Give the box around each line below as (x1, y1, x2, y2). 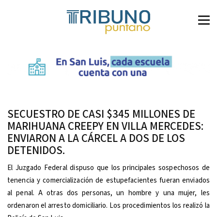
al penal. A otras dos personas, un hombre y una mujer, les (7, 188, 210, 198)
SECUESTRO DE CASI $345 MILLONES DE (7, 107, 195, 122)
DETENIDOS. (7, 143, 65, 158)
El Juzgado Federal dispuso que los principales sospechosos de (7, 163, 210, 172)
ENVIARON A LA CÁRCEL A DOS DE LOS (7, 131, 185, 146)
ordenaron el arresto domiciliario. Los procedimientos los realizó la (7, 201, 210, 210)
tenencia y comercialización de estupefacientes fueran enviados (7, 175, 210, 185)
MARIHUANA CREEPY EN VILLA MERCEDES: (7, 119, 203, 134)
